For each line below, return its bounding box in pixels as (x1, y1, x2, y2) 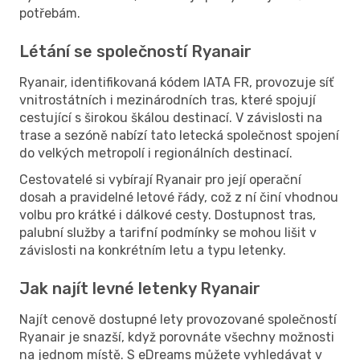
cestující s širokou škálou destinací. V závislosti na (19, 109, 322, 125)
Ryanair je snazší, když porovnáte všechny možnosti (19, 329, 334, 345)
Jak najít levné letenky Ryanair (19, 278, 260, 298)
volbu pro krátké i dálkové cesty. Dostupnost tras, (19, 207, 316, 223)
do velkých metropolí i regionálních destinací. (19, 145, 292, 161)
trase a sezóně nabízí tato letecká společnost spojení (19, 127, 339, 143)
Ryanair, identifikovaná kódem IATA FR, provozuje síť (19, 74, 333, 90)
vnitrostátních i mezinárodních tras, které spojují (19, 92, 316, 108)
